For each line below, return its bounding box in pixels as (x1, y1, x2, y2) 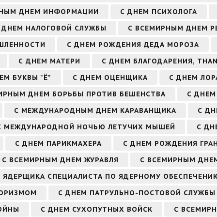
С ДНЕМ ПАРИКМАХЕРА (15, 139, 102, 148)
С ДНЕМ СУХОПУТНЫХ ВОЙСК (41, 204, 153, 214)
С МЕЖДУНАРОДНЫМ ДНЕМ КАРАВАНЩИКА (14, 106, 176, 115)
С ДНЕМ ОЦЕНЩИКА (73, 73, 148, 82)
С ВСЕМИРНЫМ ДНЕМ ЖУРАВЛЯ (2, 155, 119, 164)
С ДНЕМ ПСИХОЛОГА (120, 7, 197, 16)
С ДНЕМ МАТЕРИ (18, 56, 80, 65)
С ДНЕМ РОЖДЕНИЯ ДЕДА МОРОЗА (67, 40, 199, 49)
